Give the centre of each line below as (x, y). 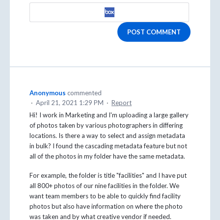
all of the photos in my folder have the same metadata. (107, 156)
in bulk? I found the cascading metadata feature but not (108, 146)
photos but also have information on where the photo (106, 206)
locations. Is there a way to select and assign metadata (107, 135)
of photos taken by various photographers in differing (106, 125)
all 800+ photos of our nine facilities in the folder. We (104, 185)
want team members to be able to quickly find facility (105, 196)
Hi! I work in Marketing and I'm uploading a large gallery (109, 115)
